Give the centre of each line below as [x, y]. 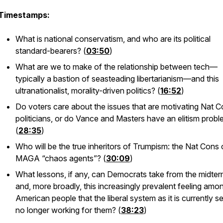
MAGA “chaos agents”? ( [61, 158]
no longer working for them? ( [68, 210]
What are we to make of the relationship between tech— [116, 67]
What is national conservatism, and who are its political [113, 39]
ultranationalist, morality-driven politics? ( [88, 91]
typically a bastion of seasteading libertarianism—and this [117, 79]
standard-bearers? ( [51, 51]
